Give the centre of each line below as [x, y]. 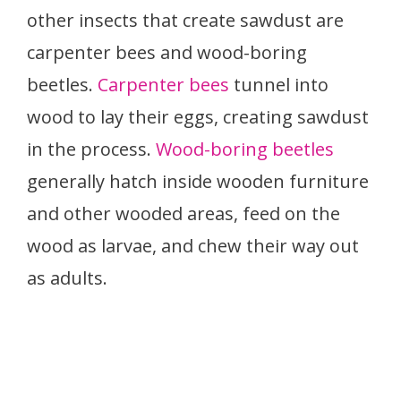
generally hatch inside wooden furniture [198, 181]
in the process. [91, 149]
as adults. [69, 277]
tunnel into [279, 84]
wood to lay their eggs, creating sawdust [198, 116]
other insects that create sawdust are [185, 20]
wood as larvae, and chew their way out [193, 245]
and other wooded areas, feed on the [183, 213]
